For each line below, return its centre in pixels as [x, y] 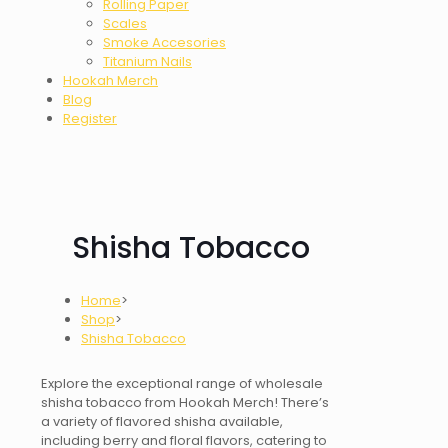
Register [90, 118]
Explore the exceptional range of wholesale [182, 384]
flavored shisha [166, 422]
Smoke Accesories [164, 42]
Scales [125, 23]
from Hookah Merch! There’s [235, 403]
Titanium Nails [147, 61]
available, [249, 422]
